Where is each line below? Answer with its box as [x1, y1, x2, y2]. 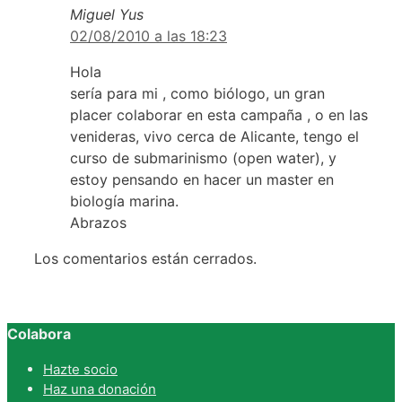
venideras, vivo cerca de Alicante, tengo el [70, 127, 359, 146]
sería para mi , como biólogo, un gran [70, 84, 325, 103]
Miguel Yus [70, 5, 144, 24]
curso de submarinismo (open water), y [70, 149, 336, 168]
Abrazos [70, 214, 127, 232]
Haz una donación [43, 380, 156, 398]
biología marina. [70, 192, 179, 211]
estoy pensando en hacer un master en [70, 170, 334, 189]
